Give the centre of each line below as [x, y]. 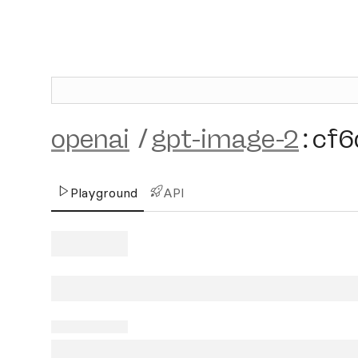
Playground [104, 193]
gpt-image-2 [225, 139]
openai [90, 139]
